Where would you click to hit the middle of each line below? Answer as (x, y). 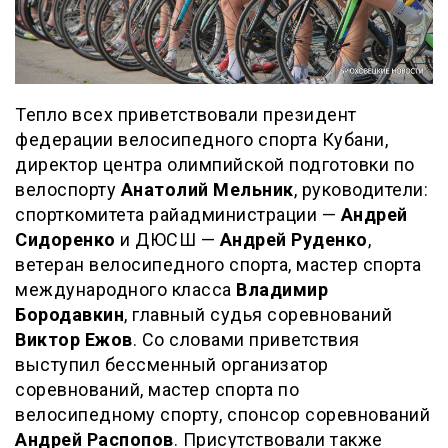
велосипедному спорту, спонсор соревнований (222, 414)
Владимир (282, 289)
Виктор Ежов (74, 339)
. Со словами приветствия (246, 339)
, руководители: (360, 189)
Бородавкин (69, 314)
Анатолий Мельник (207, 189)
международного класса (125, 289)
